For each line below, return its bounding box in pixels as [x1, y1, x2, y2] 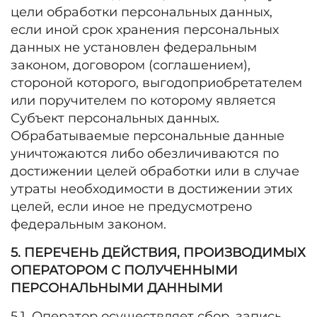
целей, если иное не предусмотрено [11, 199, 252, 214]
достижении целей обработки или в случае [11, 163, 299, 179]
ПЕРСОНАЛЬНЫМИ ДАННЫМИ [11, 280, 226, 296]
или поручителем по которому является [11, 93, 276, 108]
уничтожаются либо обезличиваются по [11, 146, 279, 161]
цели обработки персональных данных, [11, 4, 272, 20]
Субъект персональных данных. [11, 110, 219, 126]
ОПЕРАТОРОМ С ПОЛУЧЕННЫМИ [11, 263, 238, 278]
